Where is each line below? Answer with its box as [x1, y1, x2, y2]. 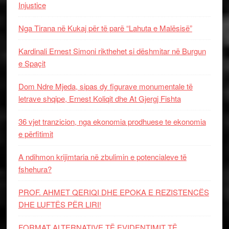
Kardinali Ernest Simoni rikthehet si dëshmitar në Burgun [18, 45, 206, 56]
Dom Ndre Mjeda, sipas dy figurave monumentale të [18, 80, 193, 91]
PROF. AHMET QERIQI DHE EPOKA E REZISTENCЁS [18, 186, 209, 197]
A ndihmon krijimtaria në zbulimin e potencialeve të [18, 151, 187, 162]
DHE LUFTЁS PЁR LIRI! [18, 198, 101, 210]
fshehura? [18, 163, 52, 174]
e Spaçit [18, 57, 45, 68]
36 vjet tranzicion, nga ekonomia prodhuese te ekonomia [18, 116, 206, 127]
